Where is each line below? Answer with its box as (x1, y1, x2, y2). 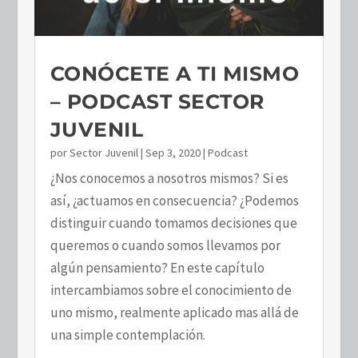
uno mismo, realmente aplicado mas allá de (50, 304, 299, 322)
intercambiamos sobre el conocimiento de (50, 281, 292, 300)
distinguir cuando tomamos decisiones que (50, 214, 297, 233)
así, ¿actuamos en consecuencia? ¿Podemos (50, 192, 299, 210)
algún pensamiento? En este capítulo (50, 259, 265, 277)
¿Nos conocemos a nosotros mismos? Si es (50, 169, 288, 188)
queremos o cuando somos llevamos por (50, 237, 280, 255)
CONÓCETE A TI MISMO (50, 62, 300, 86)
